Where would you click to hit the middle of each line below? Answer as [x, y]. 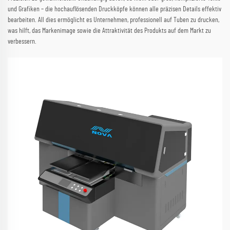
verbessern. [22, 42]
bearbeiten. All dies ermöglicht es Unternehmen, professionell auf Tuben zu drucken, [113, 20]
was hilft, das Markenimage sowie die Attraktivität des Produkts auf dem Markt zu [109, 31]
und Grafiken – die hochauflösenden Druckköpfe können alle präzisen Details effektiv [114, 9]
